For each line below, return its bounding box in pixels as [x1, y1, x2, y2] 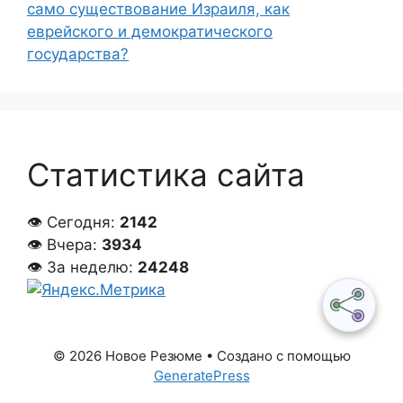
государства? [27, 45, 129, 64]
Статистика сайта [27, 156, 305, 194]
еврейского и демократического [27, 22, 273, 41]
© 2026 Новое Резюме [52, 347, 202, 365]
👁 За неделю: [27, 258, 138, 277]
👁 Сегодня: [27, 213, 120, 232]
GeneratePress [153, 367, 250, 385]
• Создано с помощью [201, 347, 351, 365]
